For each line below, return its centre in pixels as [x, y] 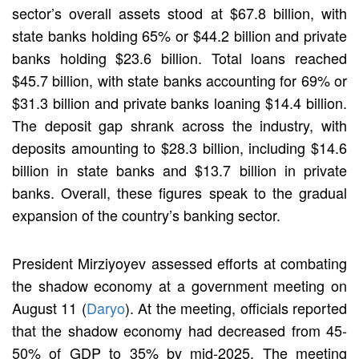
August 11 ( [49, 307]
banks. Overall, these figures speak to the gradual [179, 192]
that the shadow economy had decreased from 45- [179, 330]
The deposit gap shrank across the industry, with [179, 125]
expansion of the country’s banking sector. [150, 214]
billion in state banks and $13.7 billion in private [179, 169]
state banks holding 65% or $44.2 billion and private [179, 35]
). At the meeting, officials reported [236, 307]
